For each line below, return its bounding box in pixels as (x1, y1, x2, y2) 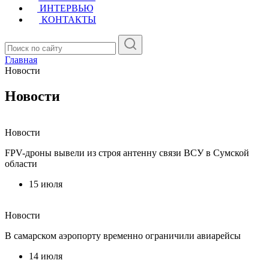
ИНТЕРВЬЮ (40, 3, 93, 13)
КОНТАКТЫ (41, 14, 96, 25)
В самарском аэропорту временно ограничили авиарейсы (5, 230, 241, 241)
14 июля (29, 250, 62, 261)
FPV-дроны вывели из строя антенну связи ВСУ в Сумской (5, 147, 249, 158)
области (5, 158, 37, 169)
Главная (5, 55, 37, 65)
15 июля (29, 178, 62, 189)
